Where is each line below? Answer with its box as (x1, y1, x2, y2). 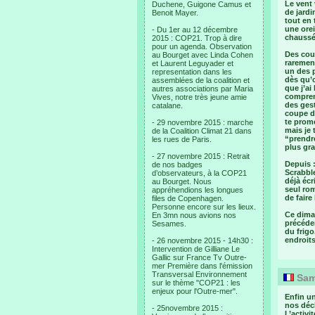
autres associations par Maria (152, 84, 253, 93)
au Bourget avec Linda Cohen (152, 51, 253, 59)
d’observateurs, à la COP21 (152, 169, 247, 177)
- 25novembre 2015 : (152, 304, 223, 312)
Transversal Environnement (152, 270, 247, 278)
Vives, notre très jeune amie (152, 93, 247, 101)
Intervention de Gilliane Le (152, 245, 240, 253)
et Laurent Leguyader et (152, 59, 233, 67)
